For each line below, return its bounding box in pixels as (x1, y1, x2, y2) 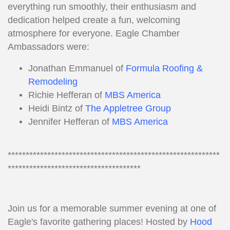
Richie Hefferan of (28, 90, 105, 101)
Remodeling (28, 76, 78, 87)
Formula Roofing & (126, 63, 203, 74)
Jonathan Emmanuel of (28, 63, 126, 74)
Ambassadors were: (8, 42, 89, 52)
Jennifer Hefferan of (28, 117, 112, 127)
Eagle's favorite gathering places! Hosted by (8, 217, 190, 227)
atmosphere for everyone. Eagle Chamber (8, 28, 180, 39)
